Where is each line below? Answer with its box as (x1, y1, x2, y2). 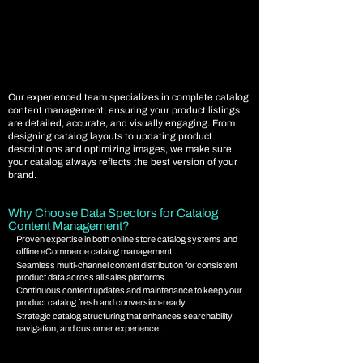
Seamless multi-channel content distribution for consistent (16, 260, 237, 270)
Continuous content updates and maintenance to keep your (16, 285, 242, 295)
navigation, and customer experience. (16, 323, 161, 333)
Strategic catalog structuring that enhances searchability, (16, 311, 234, 321)
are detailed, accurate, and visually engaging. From (8, 117, 235, 129)
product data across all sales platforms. (16, 272, 167, 282)
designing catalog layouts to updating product (8, 130, 212, 142)
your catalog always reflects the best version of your (8, 156, 237, 168)
